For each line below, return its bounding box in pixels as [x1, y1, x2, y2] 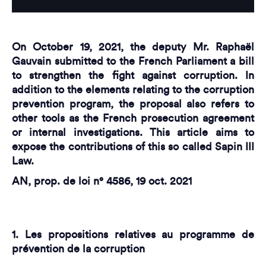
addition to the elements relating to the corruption [12, 84, 254, 95]
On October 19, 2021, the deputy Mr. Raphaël [12, 41, 254, 52]
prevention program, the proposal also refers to [12, 98, 254, 109]
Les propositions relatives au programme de [24, 229, 255, 240]
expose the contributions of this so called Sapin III [12, 141, 254, 152]
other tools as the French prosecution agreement [12, 112, 254, 123]
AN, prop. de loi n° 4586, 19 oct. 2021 [12, 175, 192, 186]
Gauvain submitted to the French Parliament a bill [12, 55, 254, 66]
